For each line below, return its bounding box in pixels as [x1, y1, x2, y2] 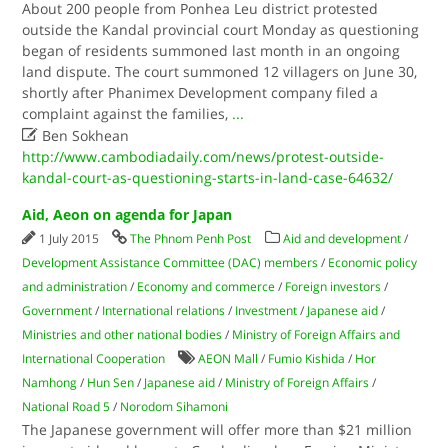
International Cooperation [22, 350, 166, 367]
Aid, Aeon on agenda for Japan [22, 205, 233, 224]
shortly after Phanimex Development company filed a [22, 83, 379, 102]
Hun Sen [87, 374, 135, 391]
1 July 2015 [39, 230, 103, 247]
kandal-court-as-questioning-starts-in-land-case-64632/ [22, 168, 394, 187]
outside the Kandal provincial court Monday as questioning [22, 20, 420, 39]
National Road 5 [22, 398, 111, 415]
